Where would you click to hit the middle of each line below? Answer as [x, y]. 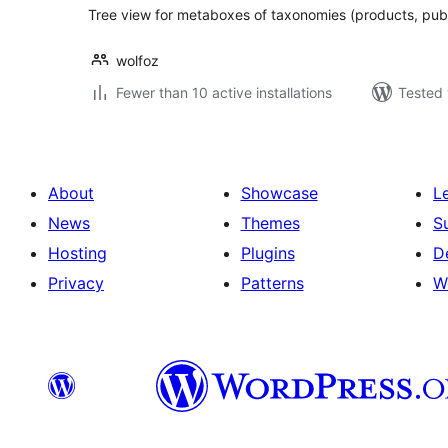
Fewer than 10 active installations [224, 92]
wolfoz [137, 60]
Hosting [77, 253]
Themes [270, 223]
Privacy [76, 283]
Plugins [267, 253]
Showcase [279, 193]
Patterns [272, 283]
